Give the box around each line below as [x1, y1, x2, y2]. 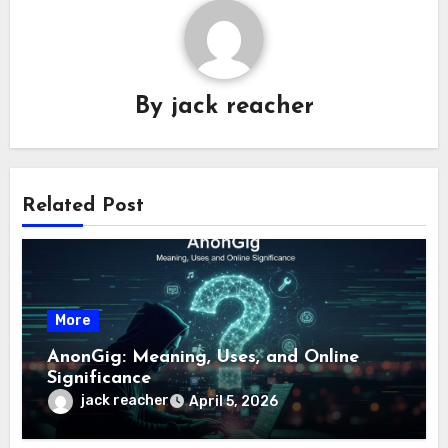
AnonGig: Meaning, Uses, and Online [47, 347, 360, 367]
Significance [47, 368, 152, 388]
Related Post [22, 195, 145, 216]
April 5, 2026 [189, 392, 279, 410]
